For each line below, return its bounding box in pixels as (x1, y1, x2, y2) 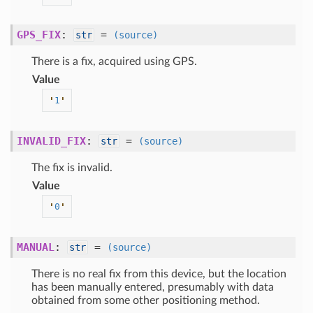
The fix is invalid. (31, 162, 112, 173)
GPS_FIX (17, 29, 61, 41)
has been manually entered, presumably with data (31, 282, 274, 293)
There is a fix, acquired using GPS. (31, 56, 197, 67)
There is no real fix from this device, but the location (31, 268, 286, 279)
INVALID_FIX (17, 135, 86, 147)
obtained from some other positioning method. (31, 295, 260, 306)
